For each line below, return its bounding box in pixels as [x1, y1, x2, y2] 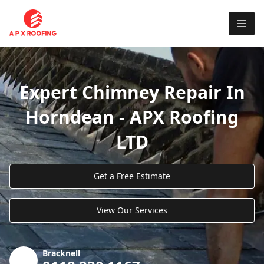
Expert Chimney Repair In [19, 80, 245, 104]
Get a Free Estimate [94, 170, 170, 181]
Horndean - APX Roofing [25, 104, 239, 129]
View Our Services [97, 204, 167, 216]
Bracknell [42, 247, 80, 259]
